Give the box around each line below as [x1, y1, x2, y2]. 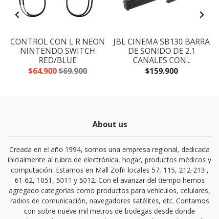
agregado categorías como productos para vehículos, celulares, [9, 186, 210, 195]
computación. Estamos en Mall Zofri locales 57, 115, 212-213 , [10, 165, 209, 175]
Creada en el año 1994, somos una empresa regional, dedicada [9, 145, 210, 154]
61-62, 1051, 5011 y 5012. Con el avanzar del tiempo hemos [14, 175, 205, 185]
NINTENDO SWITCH [20, 45, 95, 56]
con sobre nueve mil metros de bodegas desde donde [24, 206, 195, 216]
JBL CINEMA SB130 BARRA [113, 36, 210, 47]
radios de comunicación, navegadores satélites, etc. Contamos [10, 196, 209, 205]
